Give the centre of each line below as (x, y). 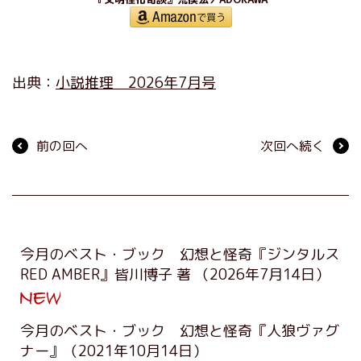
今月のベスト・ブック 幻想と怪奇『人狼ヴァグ (180, 330)
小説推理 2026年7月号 (136, 82)
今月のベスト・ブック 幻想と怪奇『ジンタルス (180, 254)
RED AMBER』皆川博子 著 (108, 274)
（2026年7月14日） (262, 274)
